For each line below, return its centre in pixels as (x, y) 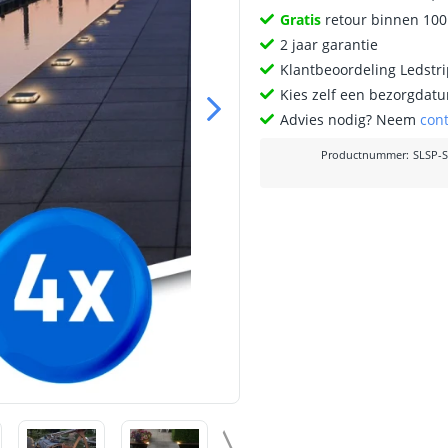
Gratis (301, 19)
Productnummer (363, 155)
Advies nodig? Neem (350, 119)
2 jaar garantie (329, 44)
